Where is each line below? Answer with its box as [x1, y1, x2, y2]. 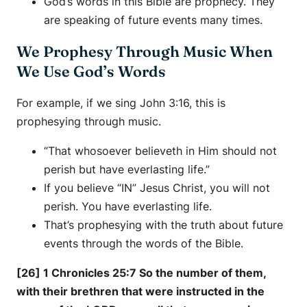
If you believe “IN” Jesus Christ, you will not [44, 180, 270, 195]
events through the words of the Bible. [44, 236, 243, 250]
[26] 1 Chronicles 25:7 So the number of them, [16, 265, 266, 280]
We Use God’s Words [16, 62, 166, 81]
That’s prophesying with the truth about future [44, 217, 283, 232]
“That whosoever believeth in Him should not [44, 143, 277, 158]
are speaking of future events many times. [44, 12, 262, 27]
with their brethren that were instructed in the [16, 284, 265, 298]
